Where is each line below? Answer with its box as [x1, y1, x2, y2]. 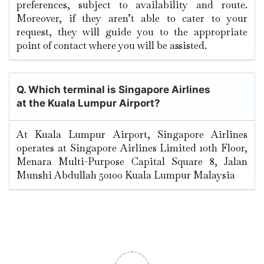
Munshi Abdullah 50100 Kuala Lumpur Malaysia [16, 169, 235, 182]
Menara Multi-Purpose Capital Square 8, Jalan [16, 155, 247, 169]
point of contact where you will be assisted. [16, 39, 209, 52]
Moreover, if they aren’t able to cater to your [16, 12, 247, 25]
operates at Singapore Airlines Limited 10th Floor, [16, 141, 247, 155]
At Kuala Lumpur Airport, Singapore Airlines [16, 128, 247, 141]
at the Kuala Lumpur [16, 97, 117, 110]
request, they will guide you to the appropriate [16, 25, 247, 39]
